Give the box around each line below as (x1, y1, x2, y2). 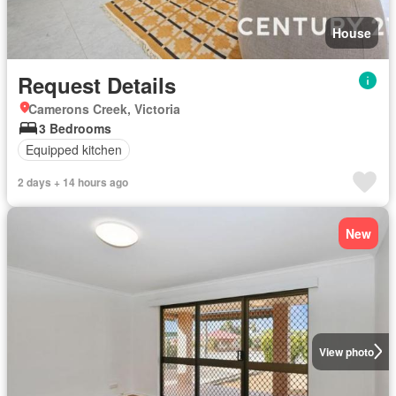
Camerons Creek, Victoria (28, 99, 180, 118)
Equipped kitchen (26, 141, 122, 158)
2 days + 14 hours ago (18, 173, 128, 190)
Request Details (18, 69, 176, 100)
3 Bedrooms (39, 118, 111, 137)
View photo (318, 343, 374, 360)
